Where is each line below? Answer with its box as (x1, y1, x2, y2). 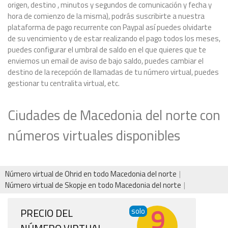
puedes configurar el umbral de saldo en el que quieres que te (8, 44, 206, 56)
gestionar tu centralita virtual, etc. (8, 77, 120, 90)
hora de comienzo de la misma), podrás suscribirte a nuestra (8, 10, 205, 22)
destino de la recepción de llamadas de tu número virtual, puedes (8, 66, 219, 78)
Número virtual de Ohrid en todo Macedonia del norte (5, 168, 177, 180)
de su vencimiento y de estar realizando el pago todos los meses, (8, 33, 220, 45)
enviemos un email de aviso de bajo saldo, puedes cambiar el (8, 55, 204, 67)
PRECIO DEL (20, 205, 73, 221)
